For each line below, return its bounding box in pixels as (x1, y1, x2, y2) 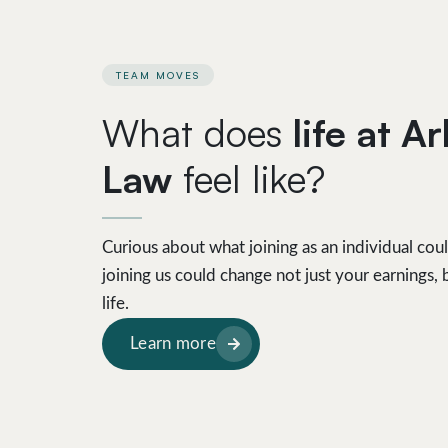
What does (102, 109, 293, 157)
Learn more (130, 335, 216, 353)
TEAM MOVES (116, 69, 200, 82)
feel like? (172, 155, 325, 203)
